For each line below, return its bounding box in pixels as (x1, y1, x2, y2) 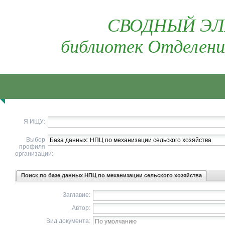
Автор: (72, 204, 90, 211)
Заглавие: (63, 191, 90, 198)
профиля (19, 143, 45, 150)
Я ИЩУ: (24, 118, 45, 125)
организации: (15, 150, 53, 157)
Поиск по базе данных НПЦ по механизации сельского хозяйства (21, 172, 202, 178)
